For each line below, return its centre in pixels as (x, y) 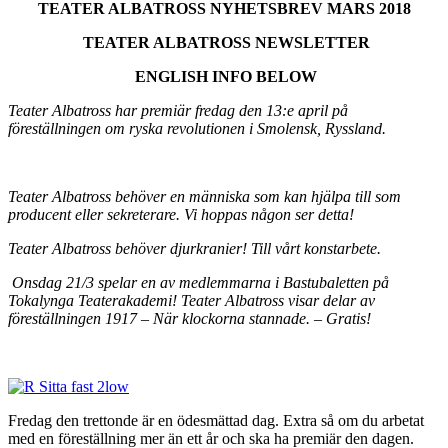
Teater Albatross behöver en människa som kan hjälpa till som (204, 196)
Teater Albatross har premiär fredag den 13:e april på (178, 110)
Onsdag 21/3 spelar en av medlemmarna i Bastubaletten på (200, 282)
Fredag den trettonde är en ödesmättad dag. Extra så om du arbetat (216, 420)
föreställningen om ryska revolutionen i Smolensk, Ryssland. (197, 128)
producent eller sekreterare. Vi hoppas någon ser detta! (181, 214)
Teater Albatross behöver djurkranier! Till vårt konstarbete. (194, 248)
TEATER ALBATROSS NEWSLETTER (226, 42)
